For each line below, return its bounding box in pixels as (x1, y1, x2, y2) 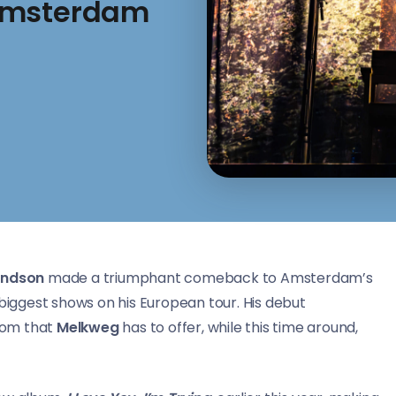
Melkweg (57, 317, 119, 339)
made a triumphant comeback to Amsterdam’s (44, 268, 373, 289)
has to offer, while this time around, (118, 317, 359, 339)
